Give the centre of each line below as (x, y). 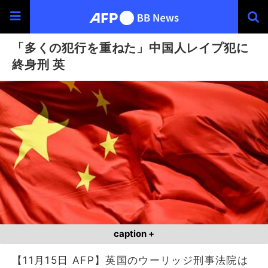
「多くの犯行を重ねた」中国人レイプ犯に (130, 48)
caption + (134, 234)
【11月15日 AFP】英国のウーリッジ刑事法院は (130, 260)
